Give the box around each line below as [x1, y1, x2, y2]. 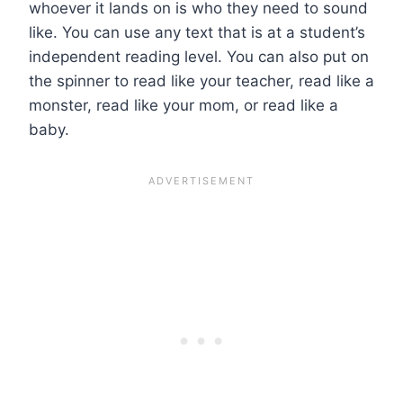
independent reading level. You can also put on [29, 47, 369, 66]
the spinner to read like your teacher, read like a [29, 71, 374, 90]
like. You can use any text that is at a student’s [29, 22, 365, 41]
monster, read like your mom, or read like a [29, 95, 338, 114]
